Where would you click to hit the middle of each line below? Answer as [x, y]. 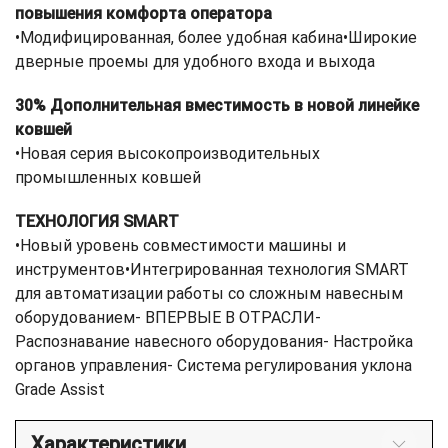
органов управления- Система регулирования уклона [213, 365]
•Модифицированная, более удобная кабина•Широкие [216, 37]
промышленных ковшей [108, 177]
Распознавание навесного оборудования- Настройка [214, 341]
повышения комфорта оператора [143, 13]
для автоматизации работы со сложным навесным [209, 293]
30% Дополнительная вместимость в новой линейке [217, 105]
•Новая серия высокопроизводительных [167, 153]
